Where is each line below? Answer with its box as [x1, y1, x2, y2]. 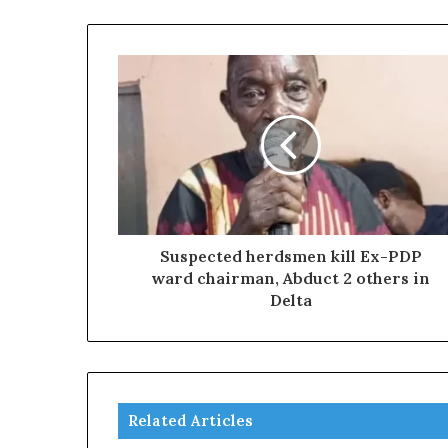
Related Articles [128, 410, 253, 430]
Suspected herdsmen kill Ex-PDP [159, 245, 422, 266]
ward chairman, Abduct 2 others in [151, 267, 430, 288]
